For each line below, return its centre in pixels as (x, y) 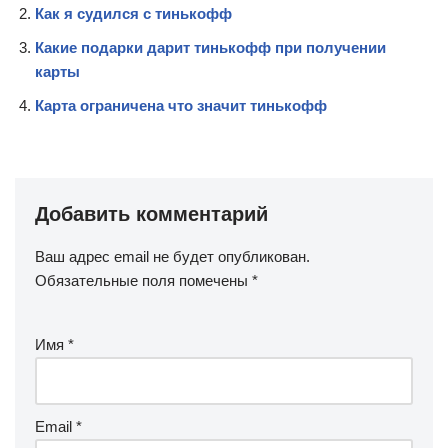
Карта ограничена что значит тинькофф (181, 105)
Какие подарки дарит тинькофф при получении (210, 47)
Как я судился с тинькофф (133, 13)
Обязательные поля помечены (143, 280)
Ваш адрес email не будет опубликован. (172, 256)
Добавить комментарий (151, 213)
